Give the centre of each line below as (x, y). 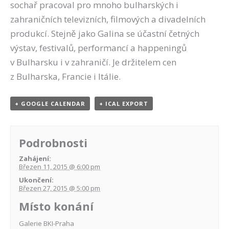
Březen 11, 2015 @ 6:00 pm (60, 166)
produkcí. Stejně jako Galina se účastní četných (105, 34)
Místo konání (56, 206)
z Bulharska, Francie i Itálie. (65, 77)
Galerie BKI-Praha (47, 223)
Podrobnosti (53, 142)
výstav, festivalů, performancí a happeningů (98, 48)
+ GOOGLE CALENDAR (50, 104)
